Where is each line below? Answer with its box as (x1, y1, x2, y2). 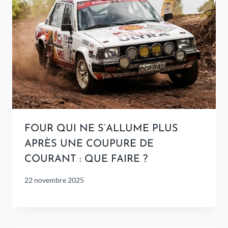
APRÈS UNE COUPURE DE (24, 139, 154, 150)
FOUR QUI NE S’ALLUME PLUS (24, 124, 178, 134)
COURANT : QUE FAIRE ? (24, 154, 148, 165)
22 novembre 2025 (24, 176, 84, 185)
